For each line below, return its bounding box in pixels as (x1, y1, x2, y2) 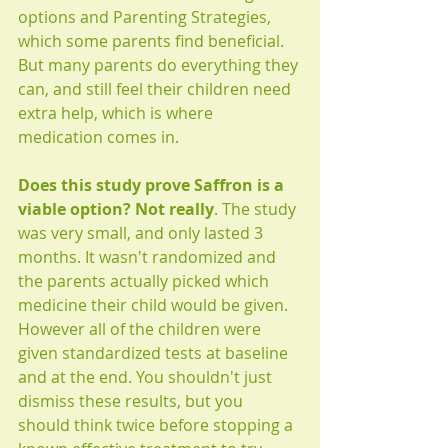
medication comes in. (18, 125, 179, 148)
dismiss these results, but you (18, 389, 247, 412)
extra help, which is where (18, 101, 217, 124)
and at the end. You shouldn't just (18, 365, 276, 388)
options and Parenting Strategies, (18, 5, 275, 28)
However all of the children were (18, 317, 265, 340)
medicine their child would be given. (18, 293, 292, 316)
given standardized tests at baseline (18, 341, 292, 364)
